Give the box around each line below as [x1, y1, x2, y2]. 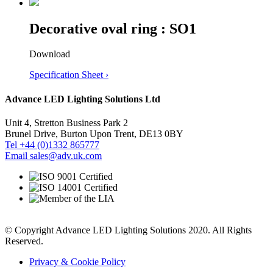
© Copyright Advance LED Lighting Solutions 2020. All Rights [5, 224, 252, 235]
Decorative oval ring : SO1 [29, 20, 196, 37]
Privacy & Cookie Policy [29, 256, 126, 267]
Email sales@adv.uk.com [5, 150, 102, 161]
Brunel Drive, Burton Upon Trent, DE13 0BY [5, 128, 183, 139]
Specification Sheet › [29, 69, 108, 80]
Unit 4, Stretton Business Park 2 [5, 117, 128, 128]
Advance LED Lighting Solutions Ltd [5, 93, 160, 104]
